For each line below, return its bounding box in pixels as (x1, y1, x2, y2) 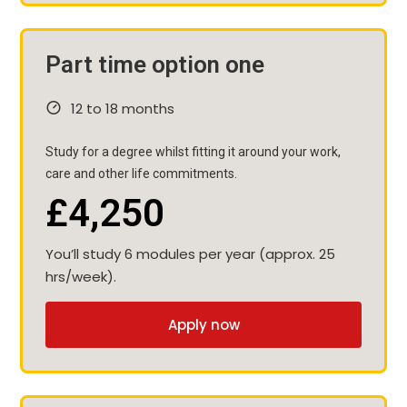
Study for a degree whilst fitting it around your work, (45, 144, 341, 159)
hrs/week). (45, 266, 116, 286)
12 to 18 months (70, 98, 174, 118)
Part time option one (45, 50, 264, 78)
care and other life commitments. (45, 165, 237, 181)
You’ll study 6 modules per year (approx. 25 (45, 243, 335, 263)
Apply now (167, 314, 240, 334)
